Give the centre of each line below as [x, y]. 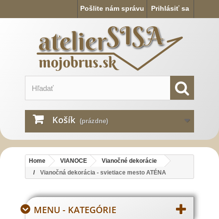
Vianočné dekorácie [129, 161]
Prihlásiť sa [170, 8]
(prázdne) [94, 121]
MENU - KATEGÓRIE [75, 210]
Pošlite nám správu [112, 8]
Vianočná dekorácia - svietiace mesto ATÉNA [103, 173]
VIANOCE [74, 161]
